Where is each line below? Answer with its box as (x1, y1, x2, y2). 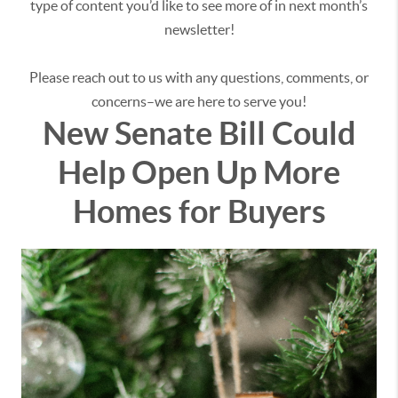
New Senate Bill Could (42, 115, 356, 152)
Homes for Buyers (72, 193, 326, 230)
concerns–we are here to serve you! (92, 93, 306, 110)
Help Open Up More (58, 154, 340, 191)
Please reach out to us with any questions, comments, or (29, 69, 369, 86)
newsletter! (163, 21, 235, 38)
